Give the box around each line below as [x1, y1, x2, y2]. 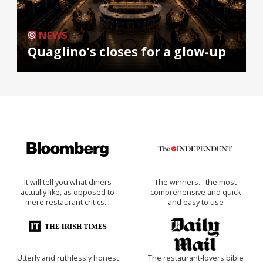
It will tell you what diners [23, 177, 112, 187]
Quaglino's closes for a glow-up [28, 43, 226, 60]
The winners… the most [154, 177, 237, 187]
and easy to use [167, 197, 224, 207]
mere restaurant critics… [25, 197, 110, 207]
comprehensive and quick [150, 187, 241, 197]
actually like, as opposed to [21, 187, 114, 197]
